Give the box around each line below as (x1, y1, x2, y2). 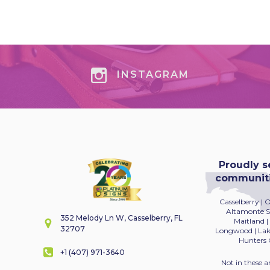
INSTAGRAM (117, 69, 189, 81)
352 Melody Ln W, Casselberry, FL (60, 213, 183, 223)
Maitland (234, 216, 265, 226)
